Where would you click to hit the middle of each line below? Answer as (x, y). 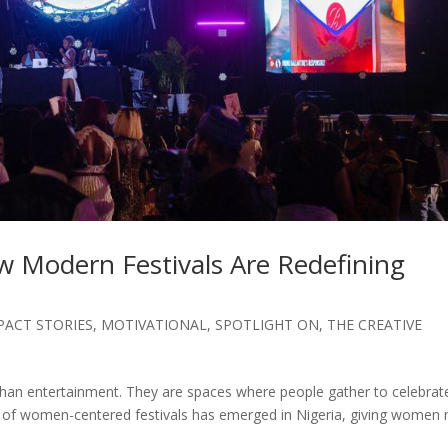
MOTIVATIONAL (154, 325)
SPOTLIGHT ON (267, 325)
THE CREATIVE (375, 325)
